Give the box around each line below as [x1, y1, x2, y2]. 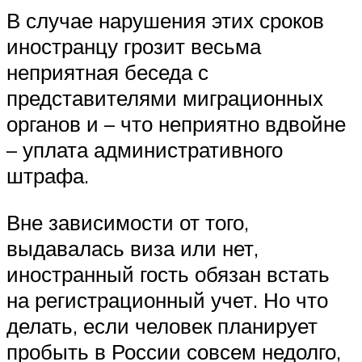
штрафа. [6, 162, 89, 189]
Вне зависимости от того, [6, 208, 249, 235]
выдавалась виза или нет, [6, 234, 259, 261]
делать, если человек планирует [6, 312, 318, 339]
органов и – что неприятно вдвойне [6, 111, 346, 137]
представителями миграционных [6, 85, 323, 112]
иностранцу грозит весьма [6, 33, 261, 60]
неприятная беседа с [6, 59, 208, 86]
